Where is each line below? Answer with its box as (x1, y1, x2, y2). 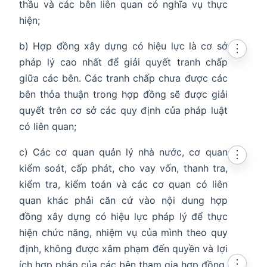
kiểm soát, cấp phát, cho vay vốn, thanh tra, (19, 162, 228, 175)
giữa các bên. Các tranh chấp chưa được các (19, 72, 228, 85)
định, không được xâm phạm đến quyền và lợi (19, 243, 228, 255)
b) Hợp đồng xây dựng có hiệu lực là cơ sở (19, 40, 228, 52)
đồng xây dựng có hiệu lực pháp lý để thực (19, 210, 228, 223)
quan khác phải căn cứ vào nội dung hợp (19, 194, 228, 207)
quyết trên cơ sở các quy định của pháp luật (19, 104, 228, 117)
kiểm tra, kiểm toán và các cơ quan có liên (19, 178, 228, 191)
